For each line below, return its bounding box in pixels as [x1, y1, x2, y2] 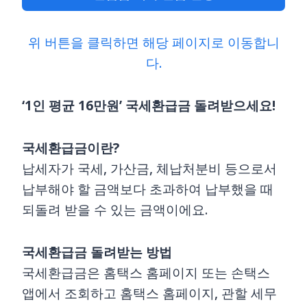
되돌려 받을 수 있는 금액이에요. [22, 196, 208, 224]
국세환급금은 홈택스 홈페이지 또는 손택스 [22, 259, 270, 287]
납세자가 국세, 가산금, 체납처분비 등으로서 [22, 155, 277, 183]
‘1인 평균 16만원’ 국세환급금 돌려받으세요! [22, 92, 275, 120]
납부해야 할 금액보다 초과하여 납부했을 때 [22, 175, 273, 204]
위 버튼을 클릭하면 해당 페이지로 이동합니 [27, 29, 280, 57]
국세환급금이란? [22, 134, 119, 162]
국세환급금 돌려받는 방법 [22, 238, 172, 267]
